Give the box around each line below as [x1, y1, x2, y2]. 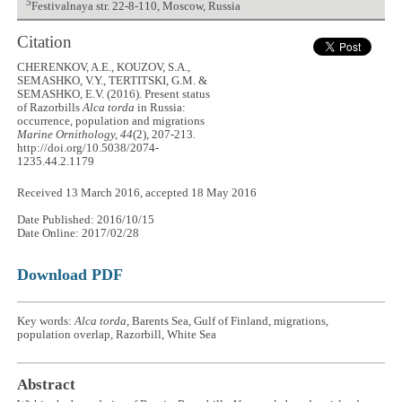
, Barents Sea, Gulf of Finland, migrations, [127, 315, 329, 328]
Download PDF [17, 266, 124, 284]
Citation [17, 32, 73, 52]
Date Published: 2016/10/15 [17, 214, 155, 227]
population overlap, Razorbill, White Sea [17, 328, 217, 342]
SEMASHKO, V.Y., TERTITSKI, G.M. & [17, 74, 208, 87]
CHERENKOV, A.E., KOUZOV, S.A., [17, 60, 191, 74]
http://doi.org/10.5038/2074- [17, 141, 160, 154]
